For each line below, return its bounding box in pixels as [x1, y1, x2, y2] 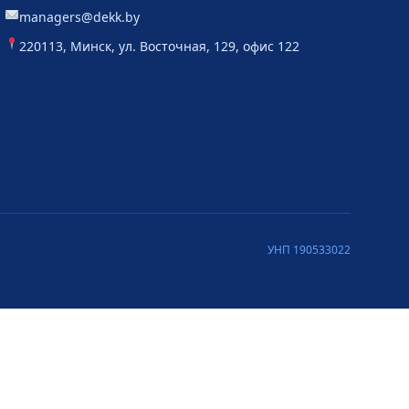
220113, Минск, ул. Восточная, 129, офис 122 [19, 37, 300, 55]
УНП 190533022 [267, 242, 351, 257]
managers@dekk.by [19, 8, 141, 26]
